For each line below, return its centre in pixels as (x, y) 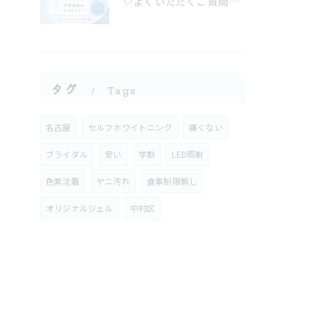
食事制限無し (172, 181)
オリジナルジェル (80, 208)
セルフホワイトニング (130, 127)
